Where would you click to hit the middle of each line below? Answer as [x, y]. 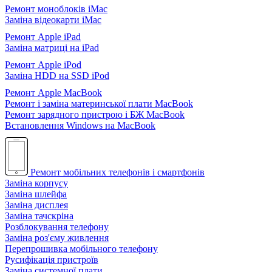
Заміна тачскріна [39, 216]
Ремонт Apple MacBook [53, 93]
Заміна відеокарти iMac [53, 20]
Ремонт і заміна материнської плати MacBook [99, 104]
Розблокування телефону [57, 227]
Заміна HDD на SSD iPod [57, 76]
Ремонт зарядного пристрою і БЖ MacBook [95, 115]
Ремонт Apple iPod [43, 65]
